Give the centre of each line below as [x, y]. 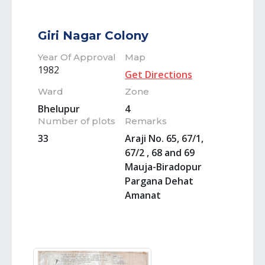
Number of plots [77, 121]
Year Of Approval [77, 57]
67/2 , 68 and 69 [160, 153]
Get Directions [159, 75]
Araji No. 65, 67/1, [164, 138]
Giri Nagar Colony [93, 35]
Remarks [146, 121]
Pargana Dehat [159, 181]
